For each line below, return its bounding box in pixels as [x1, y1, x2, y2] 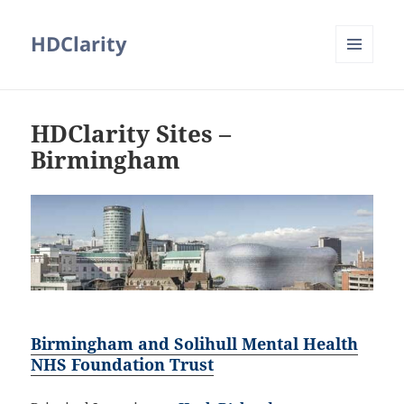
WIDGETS [335, 93, 387, 109]
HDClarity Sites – [31, 117, 232, 151]
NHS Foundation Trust [31, 353, 215, 375]
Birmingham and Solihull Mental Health [31, 332, 359, 354]
